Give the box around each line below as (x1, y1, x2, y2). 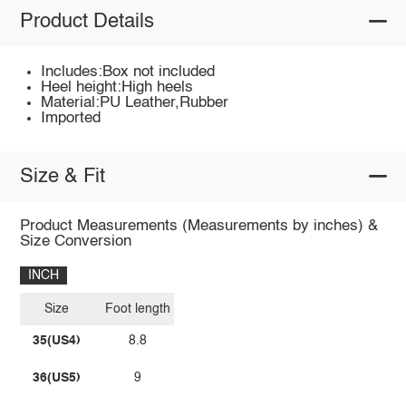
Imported (41, 110, 101, 126)
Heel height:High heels (41, 79, 194, 95)
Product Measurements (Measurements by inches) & (19, 218, 378, 235)
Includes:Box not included (41, 63, 216, 80)
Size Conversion (19, 234, 131, 250)
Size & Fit (19, 166, 105, 187)
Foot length (105, 302, 171, 315)
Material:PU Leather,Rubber (41, 94, 229, 111)
